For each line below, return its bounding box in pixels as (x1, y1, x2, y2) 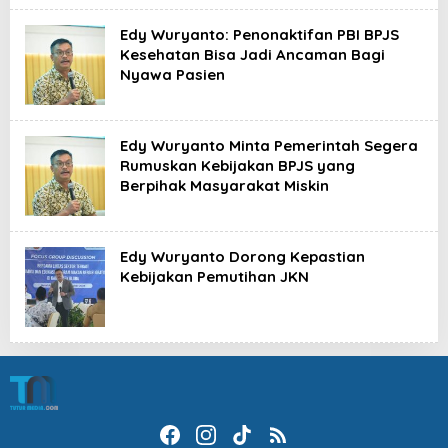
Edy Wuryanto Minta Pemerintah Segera (120, 136, 418, 155)
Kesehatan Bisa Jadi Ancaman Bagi (120, 45, 385, 64)
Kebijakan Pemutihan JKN (120, 267, 309, 286)
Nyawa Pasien (120, 65, 225, 84)
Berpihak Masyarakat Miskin (120, 176, 329, 195)
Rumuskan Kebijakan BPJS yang (120, 156, 355, 175)
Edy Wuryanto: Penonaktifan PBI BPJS (120, 25, 399, 44)
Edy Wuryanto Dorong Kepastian (120, 247, 365, 266)
